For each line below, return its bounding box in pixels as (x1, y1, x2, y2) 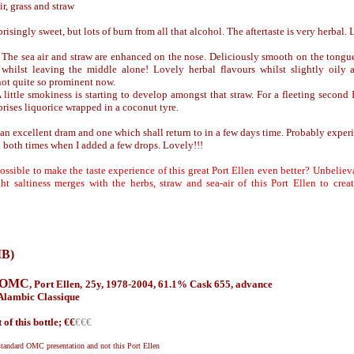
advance (235, 278, 273, 290)
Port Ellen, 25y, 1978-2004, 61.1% (34, 278, 187, 290)
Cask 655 (189, 278, 231, 290)
